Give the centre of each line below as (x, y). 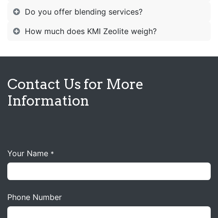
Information (48, 101)
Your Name (28, 154)
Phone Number (35, 197)
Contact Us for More (75, 84)
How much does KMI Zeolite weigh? (91, 31)
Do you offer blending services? (84, 12)
